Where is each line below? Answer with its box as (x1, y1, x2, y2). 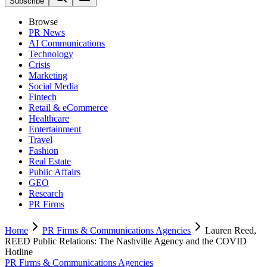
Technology (29, 49, 73, 59)
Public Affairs (29, 167, 80, 177)
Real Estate (29, 156, 71, 166)
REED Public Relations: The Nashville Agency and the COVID (5, 236, 247, 246)
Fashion (29, 145, 58, 156)
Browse (29, 17, 58, 27)
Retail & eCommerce (29, 103, 108, 113)
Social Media (29, 81, 78, 91)
